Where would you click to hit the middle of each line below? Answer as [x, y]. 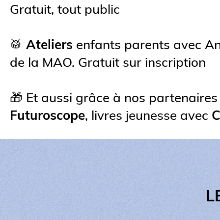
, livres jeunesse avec [148, 115]
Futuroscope [47, 115]
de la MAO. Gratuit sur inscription [108, 62]
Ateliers [51, 44]
